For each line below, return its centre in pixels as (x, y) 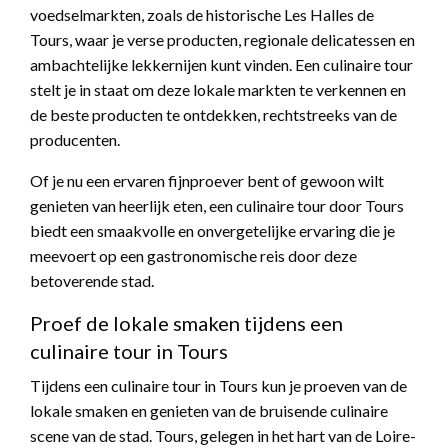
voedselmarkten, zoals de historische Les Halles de (202, 15)
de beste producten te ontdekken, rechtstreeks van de (213, 115)
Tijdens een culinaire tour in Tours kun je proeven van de (218, 386)
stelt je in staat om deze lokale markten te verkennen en (218, 90)
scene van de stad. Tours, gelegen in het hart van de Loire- (223, 436)
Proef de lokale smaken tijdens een (186, 323)
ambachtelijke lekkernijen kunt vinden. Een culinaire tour (221, 65)
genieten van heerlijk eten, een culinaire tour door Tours (217, 206)
